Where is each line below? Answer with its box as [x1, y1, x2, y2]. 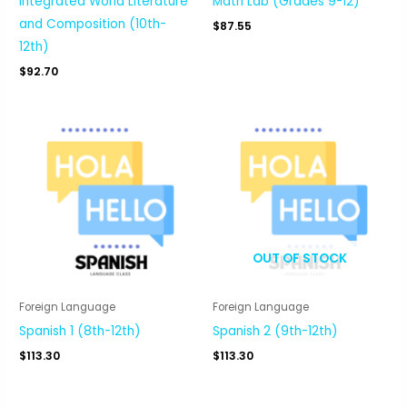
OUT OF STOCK [253, 250, 348, 268]
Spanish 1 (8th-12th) [19, 323, 142, 340]
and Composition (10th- [19, 15, 167, 34]
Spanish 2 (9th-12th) [213, 323, 338, 340]
